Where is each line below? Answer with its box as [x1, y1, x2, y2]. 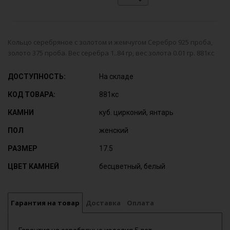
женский [99, 126, 129, 135]
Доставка [86, 198, 121, 207]
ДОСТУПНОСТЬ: [8, 72, 66, 81]
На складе [99, 72, 134, 81]
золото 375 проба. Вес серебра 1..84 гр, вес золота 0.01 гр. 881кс [8, 48, 214, 57]
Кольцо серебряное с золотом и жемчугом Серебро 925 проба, [8, 37, 213, 47]
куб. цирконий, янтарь [99, 108, 174, 117]
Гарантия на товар [11, 198, 80, 207]
